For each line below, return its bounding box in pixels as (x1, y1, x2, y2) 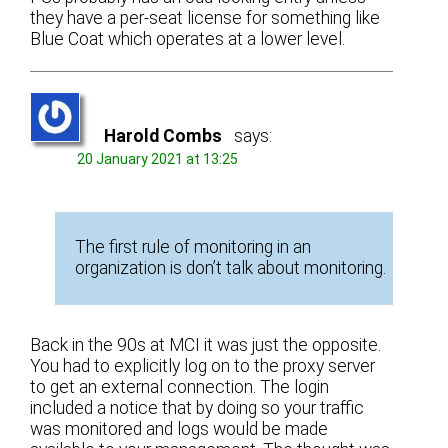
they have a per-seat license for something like (30, 7, 381, 28)
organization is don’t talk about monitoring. (75, 258, 387, 279)
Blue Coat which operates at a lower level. (30, 28, 346, 49)
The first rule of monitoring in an (75, 237, 312, 258)
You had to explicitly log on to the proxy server (30, 356, 376, 377)
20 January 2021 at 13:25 (77, 150, 239, 167)
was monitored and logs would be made (30, 419, 329, 440)
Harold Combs (104, 125, 223, 146)
